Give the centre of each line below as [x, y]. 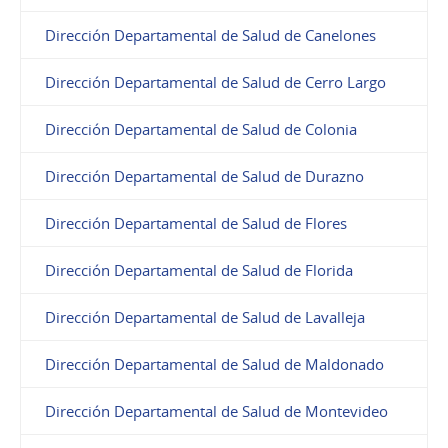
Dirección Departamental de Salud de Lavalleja [205, 317]
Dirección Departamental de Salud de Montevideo [216, 411]
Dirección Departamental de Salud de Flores [196, 223]
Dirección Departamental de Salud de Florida [199, 270]
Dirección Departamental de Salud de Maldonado [214, 364]
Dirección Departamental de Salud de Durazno [204, 176]
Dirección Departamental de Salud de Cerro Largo [215, 82]
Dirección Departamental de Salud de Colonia [201, 129]
